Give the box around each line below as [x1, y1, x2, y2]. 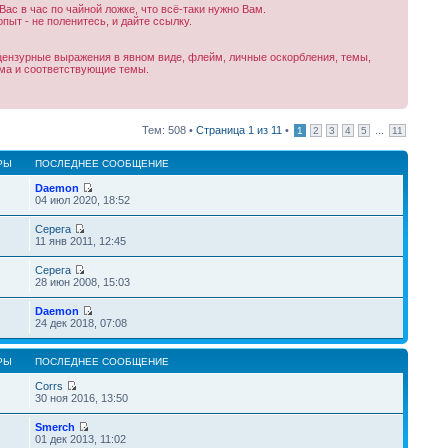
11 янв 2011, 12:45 [34, 235, 126, 247]
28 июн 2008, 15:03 [34, 276, 130, 288]
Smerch [34, 421, 75, 433]
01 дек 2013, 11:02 [34, 433, 126, 445]
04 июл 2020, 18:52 [34, 194, 130, 206]
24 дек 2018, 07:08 [34, 317, 127, 329]
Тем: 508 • [142, 124, 196, 136]
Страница [196, 124, 248, 136]
